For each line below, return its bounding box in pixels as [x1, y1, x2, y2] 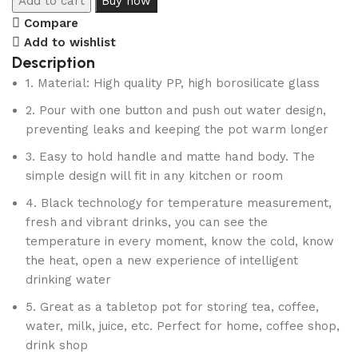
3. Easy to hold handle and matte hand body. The [26, 149, 315, 164]
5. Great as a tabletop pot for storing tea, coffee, [26, 300, 319, 314]
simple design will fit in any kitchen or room [26, 169, 283, 183]
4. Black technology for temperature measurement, [26, 196, 332, 210]
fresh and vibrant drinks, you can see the [26, 215, 268, 229]
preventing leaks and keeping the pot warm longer [26, 122, 328, 137]
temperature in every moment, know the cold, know [26, 234, 334, 249]
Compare [23, 15, 78, 30]
